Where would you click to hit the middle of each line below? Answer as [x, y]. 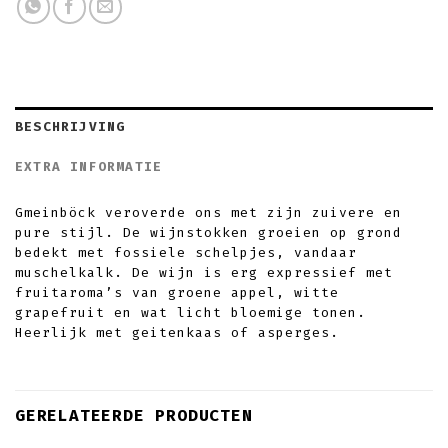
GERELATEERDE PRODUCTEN [134, 416]
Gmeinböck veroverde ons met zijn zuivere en [208, 213]
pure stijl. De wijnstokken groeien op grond [208, 233]
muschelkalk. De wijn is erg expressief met [204, 273]
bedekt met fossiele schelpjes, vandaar [186, 253]
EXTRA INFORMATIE [89, 167]
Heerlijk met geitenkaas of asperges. [177, 333]
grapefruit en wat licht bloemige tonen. [190, 313]
